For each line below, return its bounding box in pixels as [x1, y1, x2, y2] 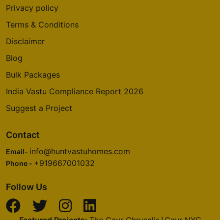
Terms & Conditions [6, 20, 79, 29]
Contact [6, 130, 40, 140]
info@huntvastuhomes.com [29, 146, 130, 156]
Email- [6, 147, 29, 156]
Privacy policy [6, 3, 58, 13]
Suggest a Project [6, 103, 72, 113]
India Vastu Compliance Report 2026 [6, 86, 143, 96]
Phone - [6, 159, 34, 167]
